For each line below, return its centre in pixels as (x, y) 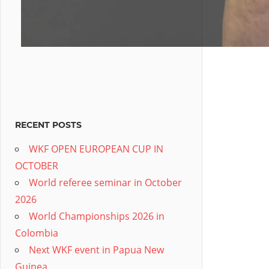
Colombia (37, 233)
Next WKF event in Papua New (96, 250)
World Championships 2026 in (97, 216)
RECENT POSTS (48, 125)
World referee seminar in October (105, 183)
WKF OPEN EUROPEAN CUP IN (96, 149)
